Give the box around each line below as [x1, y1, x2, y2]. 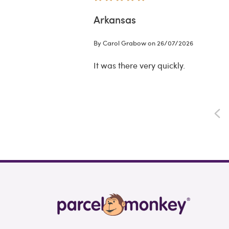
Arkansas [93, 12, 136, 27]
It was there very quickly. [93, 60, 185, 71]
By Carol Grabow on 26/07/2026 [93, 38, 193, 48]
